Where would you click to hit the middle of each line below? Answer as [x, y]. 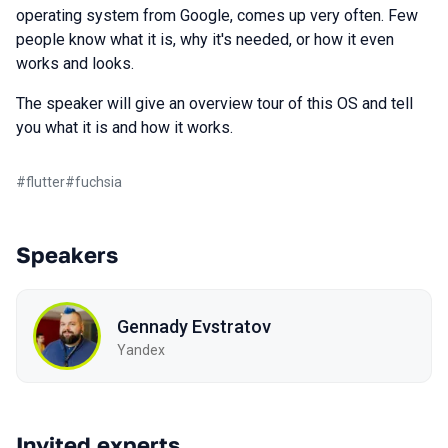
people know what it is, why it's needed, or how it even [205, 39]
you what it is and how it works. [124, 127]
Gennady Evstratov [194, 326]
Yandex [141, 349]
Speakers [67, 254]
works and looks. [75, 63]
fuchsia [98, 182]
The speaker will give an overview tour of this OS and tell [214, 103]
